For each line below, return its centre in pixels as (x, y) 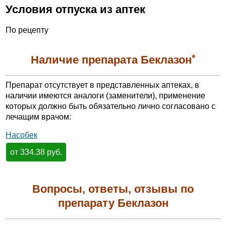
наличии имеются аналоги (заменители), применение (105, 95)
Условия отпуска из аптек (75, 10)
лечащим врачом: (38, 117)
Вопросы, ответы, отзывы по (113, 189)
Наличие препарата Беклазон (111, 60)
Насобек (21, 135)
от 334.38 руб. (36, 152)
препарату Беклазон (113, 203)
